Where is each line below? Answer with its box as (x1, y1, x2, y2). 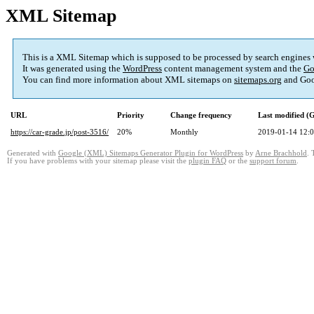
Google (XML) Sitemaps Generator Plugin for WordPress (58, 149, 243, 158)
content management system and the (162, 63, 303, 74)
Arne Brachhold (255, 149, 307, 158)
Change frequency (170, 111, 232, 120)
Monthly (170, 128, 198, 137)
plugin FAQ (189, 157, 226, 165)
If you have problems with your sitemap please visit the (7, 157, 189, 165)
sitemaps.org (234, 74, 282, 86)
